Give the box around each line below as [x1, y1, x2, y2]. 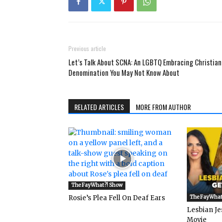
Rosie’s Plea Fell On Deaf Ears [68, 194, 165, 203]
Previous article [68, 44, 106, 53]
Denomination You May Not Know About [68, 67, 179, 78]
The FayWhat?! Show [71, 182, 122, 189]
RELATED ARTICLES [74, 102, 124, 112]
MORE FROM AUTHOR [136, 102, 191, 112]
